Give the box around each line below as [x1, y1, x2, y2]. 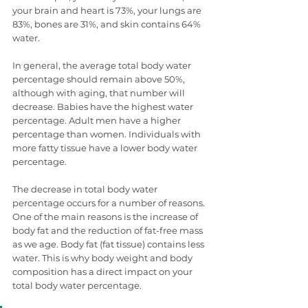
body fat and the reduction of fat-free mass [12, 224, 205, 236]
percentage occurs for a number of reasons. [12, 197, 207, 208]
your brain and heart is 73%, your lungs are [12, 4, 203, 16]
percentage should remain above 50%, [12, 73, 187, 85]
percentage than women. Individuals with [12, 128, 203, 140]
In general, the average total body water [12, 59, 193, 71]
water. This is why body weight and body [12, 252, 195, 263]
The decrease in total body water [12, 183, 159, 195]
